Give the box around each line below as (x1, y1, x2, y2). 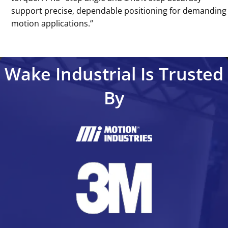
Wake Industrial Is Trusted (5, 62, 223, 86)
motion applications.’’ (11, 18, 94, 30)
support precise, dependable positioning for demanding (11, 5, 227, 17)
